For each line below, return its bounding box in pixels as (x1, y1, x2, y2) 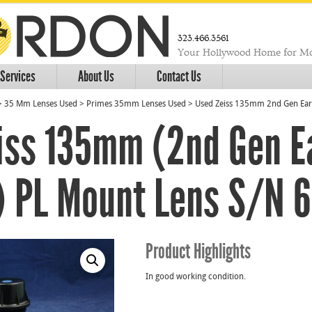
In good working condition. (146, 273, 246, 281)
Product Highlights (146, 239, 251, 264)
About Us (78, 68, 114, 86)
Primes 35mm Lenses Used (86, 100, 186, 109)
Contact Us (157, 68, 201, 86)
